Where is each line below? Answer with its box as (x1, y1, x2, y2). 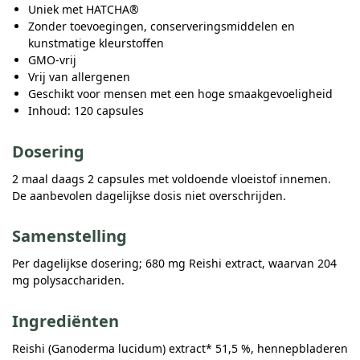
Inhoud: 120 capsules (28, 102, 144, 118)
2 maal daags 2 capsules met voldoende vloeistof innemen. (12, 170, 331, 186)
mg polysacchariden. (12, 272, 125, 288)
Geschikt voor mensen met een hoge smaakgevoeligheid (28, 85, 333, 101)
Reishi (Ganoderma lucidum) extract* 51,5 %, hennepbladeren (12, 341, 348, 357)
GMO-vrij (28, 51, 76, 67)
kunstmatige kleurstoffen (28, 35, 164, 51)
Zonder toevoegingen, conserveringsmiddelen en (28, 18, 295, 34)
